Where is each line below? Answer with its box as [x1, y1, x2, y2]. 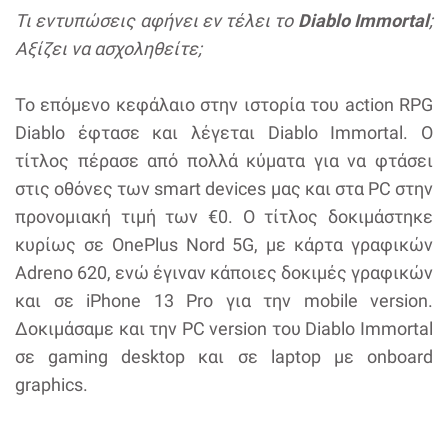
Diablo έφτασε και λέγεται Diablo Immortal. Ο [15, 121, 433, 143]
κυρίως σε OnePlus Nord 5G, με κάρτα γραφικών [15, 233, 433, 255]
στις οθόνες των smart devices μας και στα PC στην [15, 177, 433, 199]
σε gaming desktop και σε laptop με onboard [15, 345, 433, 367]
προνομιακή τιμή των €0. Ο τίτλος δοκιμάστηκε [15, 205, 433, 227]
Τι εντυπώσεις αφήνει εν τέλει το [15, 9, 298, 31]
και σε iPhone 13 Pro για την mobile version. [15, 289, 433, 311]
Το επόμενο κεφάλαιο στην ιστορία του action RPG [15, 93, 433, 115]
